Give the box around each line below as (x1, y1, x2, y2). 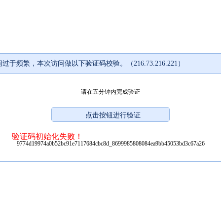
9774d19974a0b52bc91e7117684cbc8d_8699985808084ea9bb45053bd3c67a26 (16, 140, 205, 147)
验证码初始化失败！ (12, 132, 83, 141)
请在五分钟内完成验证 (81, 88, 140, 95)
